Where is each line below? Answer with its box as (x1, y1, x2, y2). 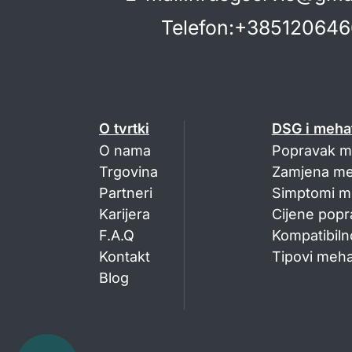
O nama (99, 142, 151, 159)
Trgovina (99, 163, 158, 181)
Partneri (99, 185, 152, 202)
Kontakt (99, 248, 150, 266)
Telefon (160, 16, 229, 40)
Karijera (99, 206, 150, 223)
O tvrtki (99, 120, 149, 137)
